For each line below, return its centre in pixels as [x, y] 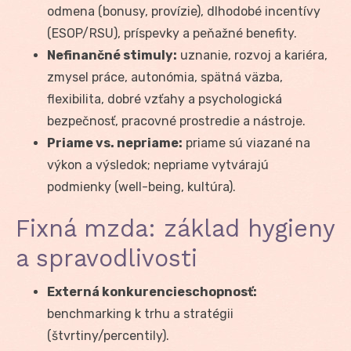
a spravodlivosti [107, 258]
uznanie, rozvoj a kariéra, [252, 55]
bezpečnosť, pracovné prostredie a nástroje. [176, 121]
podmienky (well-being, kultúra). [141, 186]
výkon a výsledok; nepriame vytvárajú [158, 165]
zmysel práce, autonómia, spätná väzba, [165, 77]
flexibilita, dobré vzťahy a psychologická [165, 99]
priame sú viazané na [246, 143]
